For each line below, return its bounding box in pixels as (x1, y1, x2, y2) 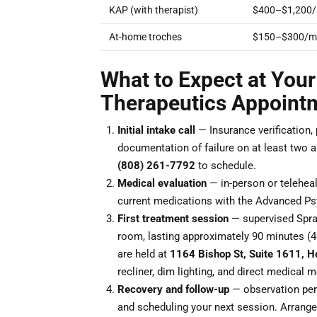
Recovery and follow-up (117, 283, 229, 296)
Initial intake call (117, 124, 195, 137)
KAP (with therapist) (109, 4, 198, 16)
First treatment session (117, 212, 229, 225)
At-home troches (109, 31, 182, 42)
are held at (117, 248, 170, 260)
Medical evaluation (117, 177, 207, 190)
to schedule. (195, 159, 256, 172)
